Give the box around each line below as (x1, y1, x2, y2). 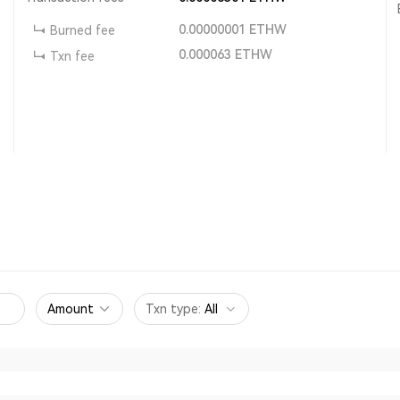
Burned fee (50, 22, 116, 37)
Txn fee (50, 48, 96, 63)
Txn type (146, 302, 198, 316)
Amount (47, 302, 94, 316)
